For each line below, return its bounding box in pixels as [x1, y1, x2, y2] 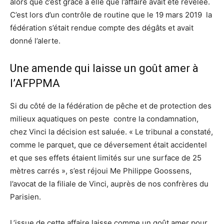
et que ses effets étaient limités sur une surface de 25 [10, 152, 201, 162]
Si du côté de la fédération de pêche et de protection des [10, 100, 211, 110]
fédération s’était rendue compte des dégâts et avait [10, 22, 193, 32]
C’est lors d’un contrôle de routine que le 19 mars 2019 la [10, 9, 212, 19]
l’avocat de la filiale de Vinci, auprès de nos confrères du [10, 178, 208, 188]
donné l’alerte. [10, 35, 60, 45]
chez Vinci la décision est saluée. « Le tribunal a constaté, [10, 126, 213, 136]
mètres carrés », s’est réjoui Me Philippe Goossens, [10, 165, 191, 175]
